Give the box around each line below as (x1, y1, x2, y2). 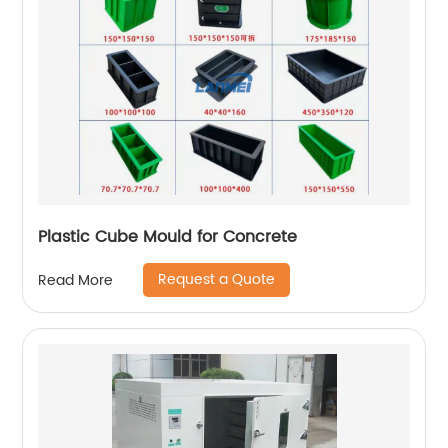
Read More (38, 268, 114, 292)
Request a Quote (158, 268, 276, 291)
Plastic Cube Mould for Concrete (38, 224, 298, 250)
